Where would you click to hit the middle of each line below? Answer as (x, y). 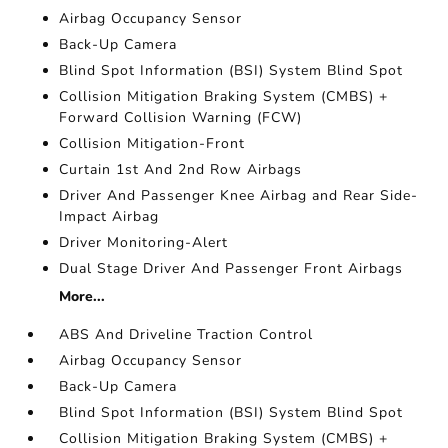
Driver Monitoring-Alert (144, 242)
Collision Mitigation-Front (152, 143)
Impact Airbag (109, 216)
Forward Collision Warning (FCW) (181, 117)
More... (82, 296)
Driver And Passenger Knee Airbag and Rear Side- (239, 195)
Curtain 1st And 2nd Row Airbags (181, 169)
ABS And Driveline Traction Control (186, 334)
